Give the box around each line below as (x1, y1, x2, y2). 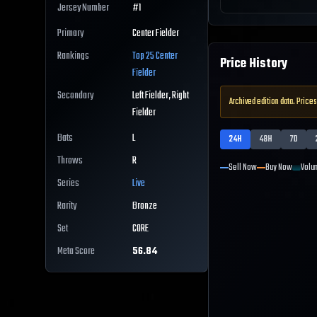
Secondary (57, 88, 93, 105)
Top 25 (132, 48, 156, 65)
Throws (57, 153, 83, 170)
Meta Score (57, 243, 95, 260)
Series (57, 175, 79, 192)
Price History (220, 54, 287, 74)
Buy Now (265, 161, 292, 175)
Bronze (132, 198, 157, 215)
